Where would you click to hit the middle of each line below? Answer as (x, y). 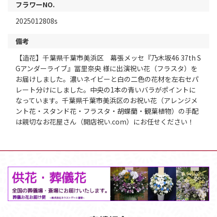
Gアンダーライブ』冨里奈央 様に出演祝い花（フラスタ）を (107, 69)
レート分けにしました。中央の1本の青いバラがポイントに (106, 90)
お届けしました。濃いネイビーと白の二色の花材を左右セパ (107, 79)
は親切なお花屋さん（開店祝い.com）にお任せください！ (105, 122)
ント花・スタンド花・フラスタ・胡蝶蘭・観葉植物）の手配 (107, 111)
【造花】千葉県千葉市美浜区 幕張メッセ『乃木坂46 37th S (108, 58)
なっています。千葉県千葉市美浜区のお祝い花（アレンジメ (107, 101)
